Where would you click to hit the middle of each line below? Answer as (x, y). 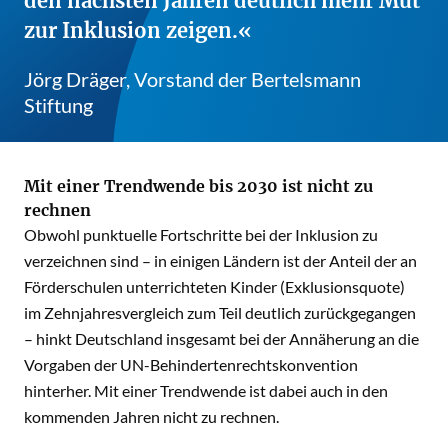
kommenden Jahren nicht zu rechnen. (151, 416)
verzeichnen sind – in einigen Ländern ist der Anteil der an (220, 260)
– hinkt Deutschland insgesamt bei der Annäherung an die (221, 338)
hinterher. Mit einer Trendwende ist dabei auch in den (206, 390)
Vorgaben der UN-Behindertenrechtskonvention (191, 364)
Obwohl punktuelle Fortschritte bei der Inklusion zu (201, 234)
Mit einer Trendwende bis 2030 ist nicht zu (198, 185)
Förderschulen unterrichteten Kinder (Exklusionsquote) (214, 286)
